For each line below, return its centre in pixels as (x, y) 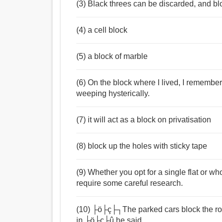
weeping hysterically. (113, 94)
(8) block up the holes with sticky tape (142, 146)
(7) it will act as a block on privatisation (144, 120)
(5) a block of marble (112, 56)
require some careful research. (130, 183)
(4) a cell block (102, 30)
